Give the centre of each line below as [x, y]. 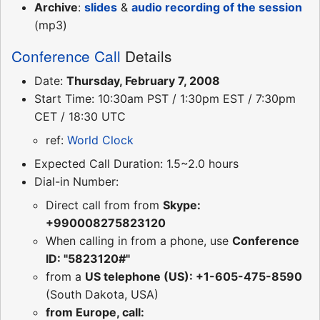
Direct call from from [104, 205]
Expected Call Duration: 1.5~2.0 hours [136, 164]
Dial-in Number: [76, 182]
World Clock [100, 140]
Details [146, 56]
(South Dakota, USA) [102, 295]
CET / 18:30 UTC [80, 117]
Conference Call [66, 56]
